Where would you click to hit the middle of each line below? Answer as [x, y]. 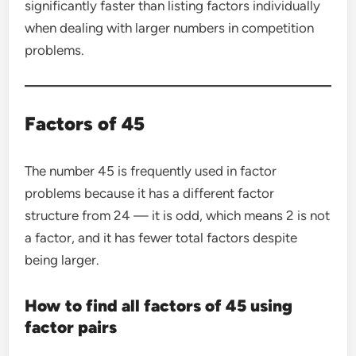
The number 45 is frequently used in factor [151, 171]
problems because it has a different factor [150, 193]
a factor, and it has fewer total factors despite [161, 238]
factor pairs [71, 327]
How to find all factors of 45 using [159, 306]
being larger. [62, 260]
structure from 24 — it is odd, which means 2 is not [178, 216]
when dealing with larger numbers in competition [170, 28]
